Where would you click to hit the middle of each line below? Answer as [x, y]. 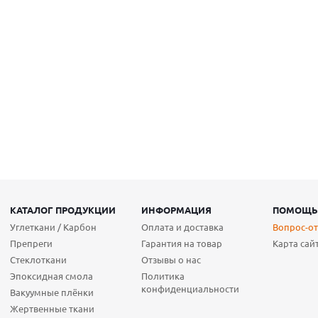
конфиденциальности [191, 289]
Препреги [32, 243]
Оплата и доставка [183, 227]
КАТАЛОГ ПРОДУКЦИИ [63, 210]
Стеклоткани [39, 260]
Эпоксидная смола [52, 276]
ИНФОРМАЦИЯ [177, 210]
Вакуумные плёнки [52, 292]
